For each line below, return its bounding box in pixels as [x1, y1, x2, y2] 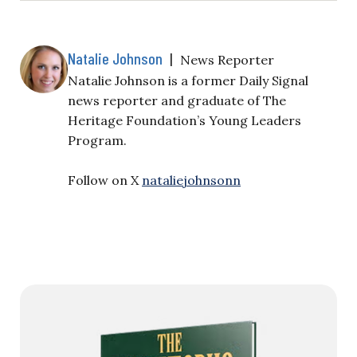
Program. [68, 131, 127, 148]
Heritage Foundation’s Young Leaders [68, 112, 301, 128]
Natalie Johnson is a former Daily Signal [68, 72, 308, 88]
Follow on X [68, 171, 142, 188]
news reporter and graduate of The [68, 92, 286, 108]
